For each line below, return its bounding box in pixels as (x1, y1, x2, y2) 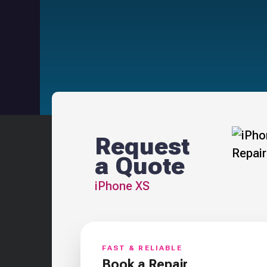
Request (95, 132, 190, 161)
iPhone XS (95, 179, 150, 194)
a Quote (95, 152, 185, 181)
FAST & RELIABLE (102, 244, 182, 253)
